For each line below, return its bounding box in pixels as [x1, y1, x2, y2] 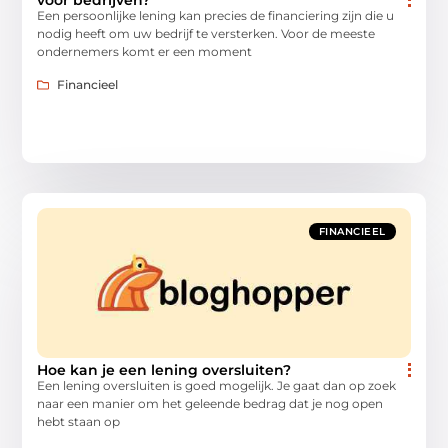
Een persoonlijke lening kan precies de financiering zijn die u [37, 8, 395, 24]
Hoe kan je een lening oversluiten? [37, 360, 292, 379]
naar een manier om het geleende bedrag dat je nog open [37, 395, 384, 411]
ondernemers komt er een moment [37, 44, 253, 60]
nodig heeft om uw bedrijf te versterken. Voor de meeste [37, 26, 376, 42]
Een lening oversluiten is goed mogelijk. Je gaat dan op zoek [37, 377, 397, 393]
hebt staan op [37, 413, 121, 429]
